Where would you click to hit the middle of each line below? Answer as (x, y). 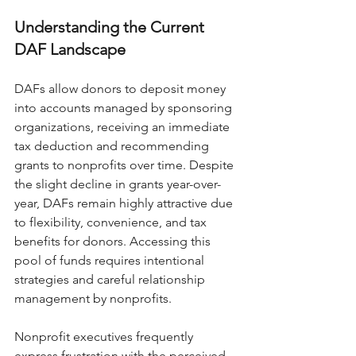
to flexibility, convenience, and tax (112, 222)
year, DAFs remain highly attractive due (125, 203)
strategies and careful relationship (111, 279)
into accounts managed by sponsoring (125, 108)
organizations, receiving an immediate (124, 127)
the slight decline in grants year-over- (118, 184)
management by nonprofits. (93, 298)
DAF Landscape (70, 49)
